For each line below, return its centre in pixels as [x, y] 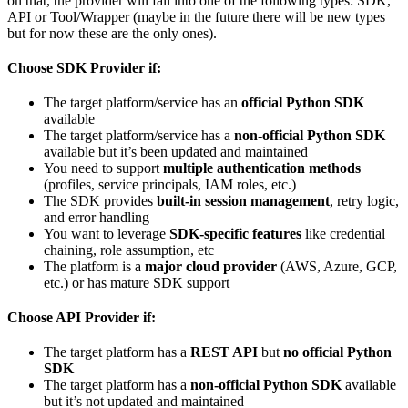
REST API [224, 352]
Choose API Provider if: [82, 318]
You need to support [103, 168]
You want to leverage [107, 234]
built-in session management [243, 201]
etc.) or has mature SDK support [137, 283]
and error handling [97, 218]
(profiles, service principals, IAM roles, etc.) [170, 185]
